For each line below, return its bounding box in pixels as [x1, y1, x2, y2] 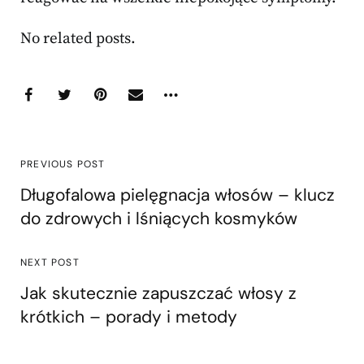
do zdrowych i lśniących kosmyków [20, 207, 297, 231]
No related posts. [20, 29, 136, 49]
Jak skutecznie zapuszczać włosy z [20, 282, 297, 305]
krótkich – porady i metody [20, 305, 237, 329]
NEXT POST [20, 256, 80, 270]
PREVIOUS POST [20, 158, 106, 171]
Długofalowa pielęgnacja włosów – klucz [20, 184, 335, 207]
